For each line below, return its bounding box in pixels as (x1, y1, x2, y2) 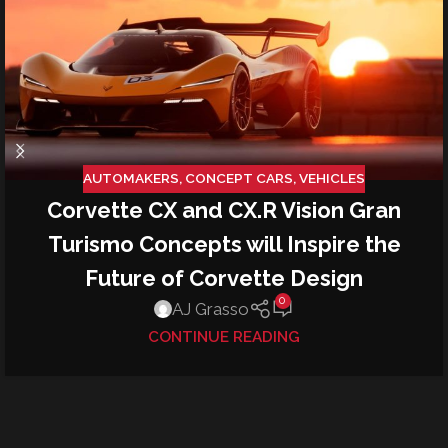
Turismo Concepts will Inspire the (47, 230, 401, 257)
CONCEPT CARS (185, 170, 293, 187)
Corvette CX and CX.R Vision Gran (47, 196, 401, 223)
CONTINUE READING (148, 328, 300, 347)
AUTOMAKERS (83, 170, 179, 187)
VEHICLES (299, 170, 365, 187)
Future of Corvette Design (85, 264, 363, 291)
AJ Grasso (172, 298, 250, 319)
